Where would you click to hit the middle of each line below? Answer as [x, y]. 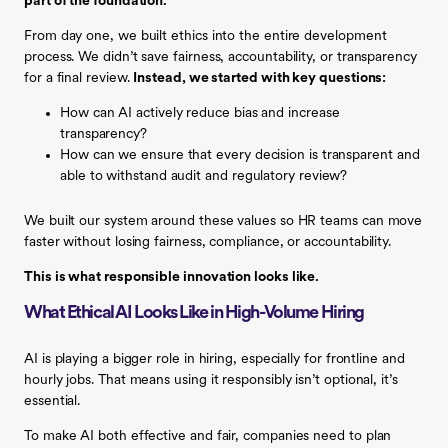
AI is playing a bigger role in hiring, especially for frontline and [214, 359]
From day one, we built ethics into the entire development [205, 36]
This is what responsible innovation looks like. [172, 277]
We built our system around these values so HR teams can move [223, 221]
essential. [52, 401]
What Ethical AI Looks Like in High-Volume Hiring [194, 313]
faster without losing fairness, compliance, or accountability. [208, 242]
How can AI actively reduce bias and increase [200, 113]
